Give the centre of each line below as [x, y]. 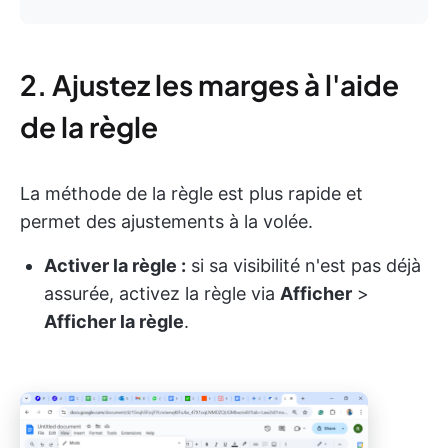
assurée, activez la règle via [162, 293]
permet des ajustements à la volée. [166, 221]
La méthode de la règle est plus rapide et [191, 193]
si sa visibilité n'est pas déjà [303, 265]
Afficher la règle [114, 321]
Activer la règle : [115, 265]
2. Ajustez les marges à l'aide [209, 84]
